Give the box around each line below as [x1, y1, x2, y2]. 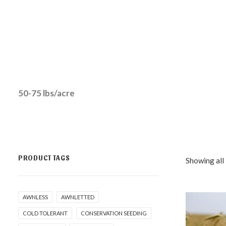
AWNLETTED [61, 194, 94, 200]
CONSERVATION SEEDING [81, 210, 147, 216]
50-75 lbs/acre [18, 88, 75, 98]
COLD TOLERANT [23, 210, 68, 216]
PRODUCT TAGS [18, 153, 70, 162]
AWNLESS [23, 194, 48, 200]
